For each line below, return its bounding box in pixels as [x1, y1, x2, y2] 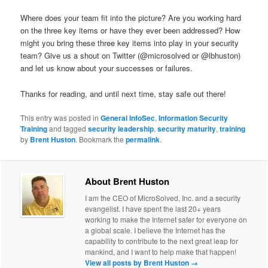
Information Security [159, 112, 229, 123]
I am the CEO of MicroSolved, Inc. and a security [85, 193, 241, 203]
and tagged [47, 123, 89, 133]
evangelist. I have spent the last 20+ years [85, 203, 221, 214]
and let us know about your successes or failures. [20, 62, 196, 74]
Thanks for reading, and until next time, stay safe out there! [20, 87, 229, 99]
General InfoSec [100, 112, 156, 123]
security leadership [88, 123, 154, 134]
